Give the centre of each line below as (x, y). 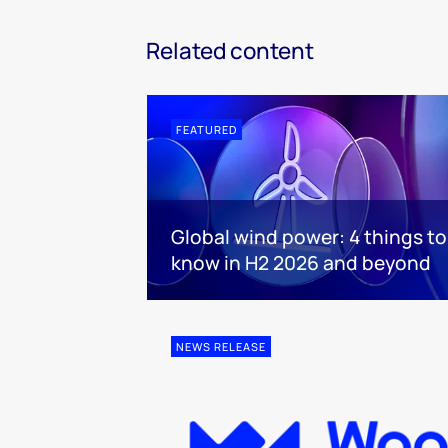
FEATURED (206, 129)
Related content (230, 50)
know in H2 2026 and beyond (301, 263)
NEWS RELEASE (221, 347)
